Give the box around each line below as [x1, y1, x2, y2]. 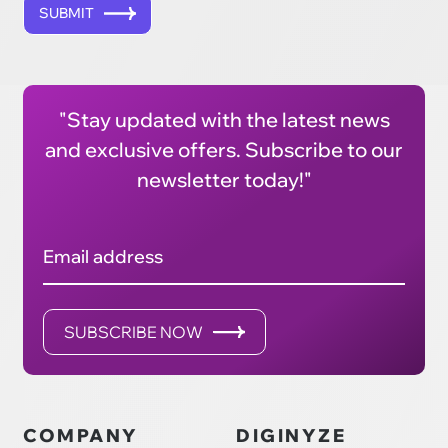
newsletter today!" [136, 166, 312, 192]
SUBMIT [39, 3, 95, 22]
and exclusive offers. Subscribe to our [45, 136, 403, 162]
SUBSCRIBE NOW [64, 321, 204, 342]
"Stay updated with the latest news [58, 106, 390, 132]
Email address [43, 244, 164, 268]
